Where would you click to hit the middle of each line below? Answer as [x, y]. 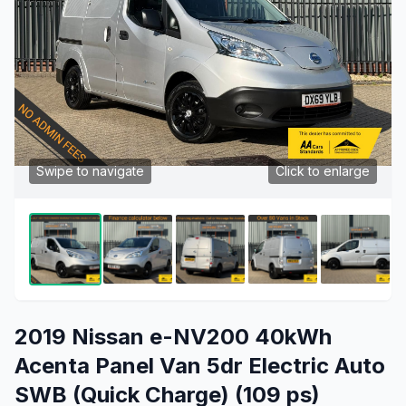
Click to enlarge [323, 171]
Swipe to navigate [90, 171]
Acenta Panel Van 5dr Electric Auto [200, 366]
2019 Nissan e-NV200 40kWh [173, 337]
